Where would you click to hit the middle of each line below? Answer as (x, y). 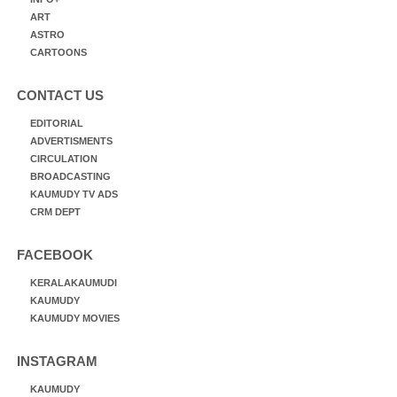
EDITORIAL (57, 123)
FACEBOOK (55, 255)
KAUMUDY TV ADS (74, 194)
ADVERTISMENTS (71, 141)
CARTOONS (58, 52)
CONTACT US (60, 95)
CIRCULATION (64, 159)
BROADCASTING (70, 176)
